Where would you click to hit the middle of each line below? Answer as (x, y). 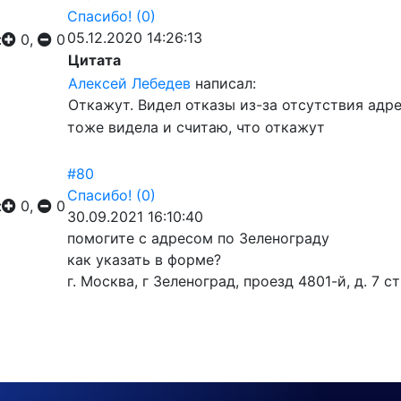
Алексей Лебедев (129, 83)
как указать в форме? (144, 260)
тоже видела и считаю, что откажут (196, 127)
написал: (223, 83)
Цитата (94, 60)
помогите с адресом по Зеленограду (198, 238)
